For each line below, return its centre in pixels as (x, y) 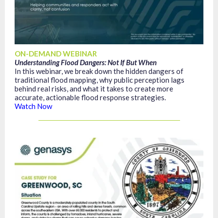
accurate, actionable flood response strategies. (90, 97)
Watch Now (33, 106)
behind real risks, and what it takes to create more (94, 89)
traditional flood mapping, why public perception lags (100, 80)
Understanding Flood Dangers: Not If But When (86, 62)
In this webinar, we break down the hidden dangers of (99, 71)
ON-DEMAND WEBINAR (56, 54)
